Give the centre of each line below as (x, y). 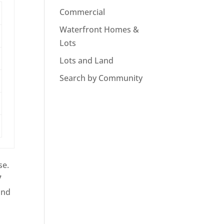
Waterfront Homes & (99, 30)
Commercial (82, 12)
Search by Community (101, 78)
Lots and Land (87, 61)
